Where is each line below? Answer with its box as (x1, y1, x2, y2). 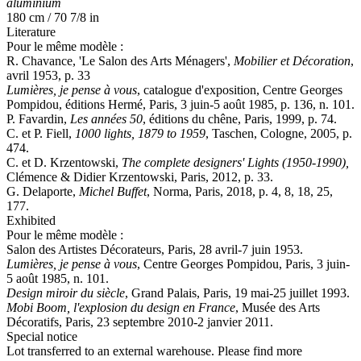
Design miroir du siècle (6, 285, 125, 300)
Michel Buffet (79, 184, 147, 198)
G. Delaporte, (6, 184, 79, 198)
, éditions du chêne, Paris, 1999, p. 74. (143, 111, 337, 126)
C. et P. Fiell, (6, 126, 75, 140)
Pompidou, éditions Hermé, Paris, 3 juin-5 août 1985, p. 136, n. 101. (6, 97, 355, 111)
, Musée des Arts (235, 300, 320, 314)
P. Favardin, (6, 111, 70, 126)
